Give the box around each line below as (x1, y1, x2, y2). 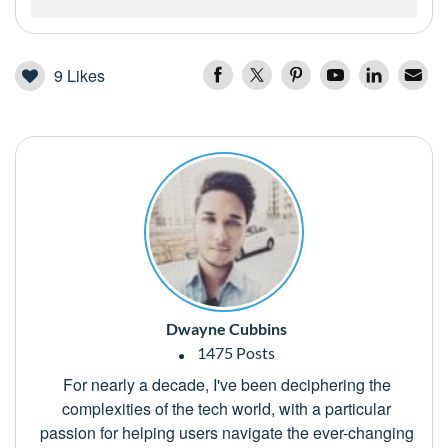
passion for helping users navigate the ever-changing (39, 421, 414, 445)
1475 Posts (193, 343, 275, 363)
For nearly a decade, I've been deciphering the (62, 373, 391, 397)
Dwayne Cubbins (166, 319, 287, 339)
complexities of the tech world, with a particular (62, 397, 391, 421)
